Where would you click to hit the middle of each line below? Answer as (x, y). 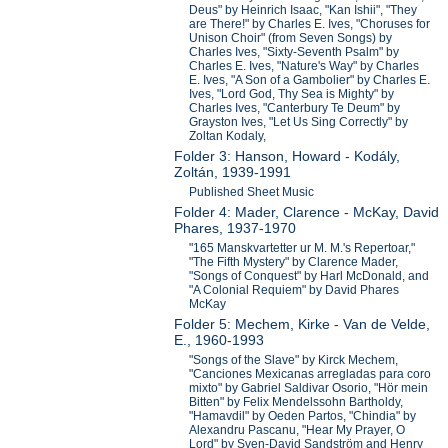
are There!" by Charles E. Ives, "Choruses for (310, 23)
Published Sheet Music (252, 191)
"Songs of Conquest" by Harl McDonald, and (309, 275)
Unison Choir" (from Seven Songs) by (291, 37)
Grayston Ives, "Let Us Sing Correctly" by (299, 121)
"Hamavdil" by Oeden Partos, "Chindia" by (303, 415)
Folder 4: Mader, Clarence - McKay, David (307, 211)
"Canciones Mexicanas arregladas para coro (310, 373)
